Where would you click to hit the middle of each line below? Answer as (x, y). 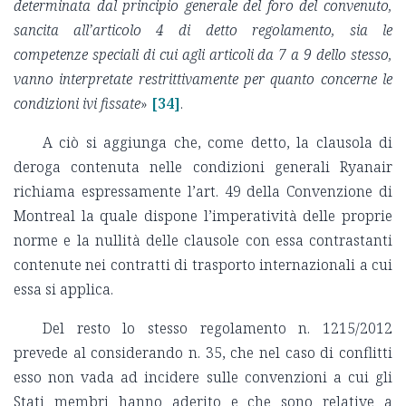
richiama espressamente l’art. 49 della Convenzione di (203, 192)
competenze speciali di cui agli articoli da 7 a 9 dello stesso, (203, 55)
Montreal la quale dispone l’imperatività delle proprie (203, 216)
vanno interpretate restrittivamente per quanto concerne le (203, 79)
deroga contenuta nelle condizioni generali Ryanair (203, 167)
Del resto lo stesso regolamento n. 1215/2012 (217, 329)
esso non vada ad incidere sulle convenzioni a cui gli (203, 377)
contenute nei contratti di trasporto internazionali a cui (203, 265)
